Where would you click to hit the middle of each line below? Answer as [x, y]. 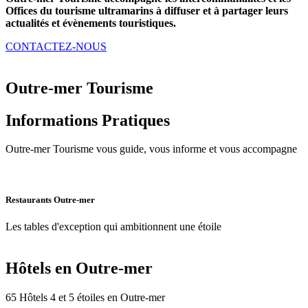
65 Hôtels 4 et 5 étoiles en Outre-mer [85, 297]
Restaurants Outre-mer [50, 199]
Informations [54, 120]
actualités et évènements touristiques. [91, 23]
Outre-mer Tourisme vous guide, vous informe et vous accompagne [151, 149]
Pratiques [136, 120]
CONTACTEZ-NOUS [56, 46]
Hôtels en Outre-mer [79, 268]
